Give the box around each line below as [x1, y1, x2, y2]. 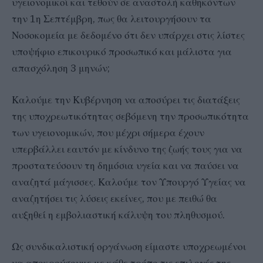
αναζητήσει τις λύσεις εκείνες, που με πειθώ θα [12, 192, 217, 205]
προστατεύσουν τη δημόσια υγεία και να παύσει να [12, 159, 239, 173]
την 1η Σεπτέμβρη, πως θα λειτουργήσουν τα [12, 12, 211, 25]
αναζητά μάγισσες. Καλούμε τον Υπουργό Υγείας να [12, 176, 246, 189]
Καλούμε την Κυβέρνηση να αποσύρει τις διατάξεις [12, 93, 240, 107]
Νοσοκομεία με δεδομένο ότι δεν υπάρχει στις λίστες [12, 28, 245, 42]
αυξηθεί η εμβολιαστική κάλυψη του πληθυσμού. [12, 208, 225, 222]
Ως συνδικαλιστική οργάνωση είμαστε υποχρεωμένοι [12, 240, 246, 254]
